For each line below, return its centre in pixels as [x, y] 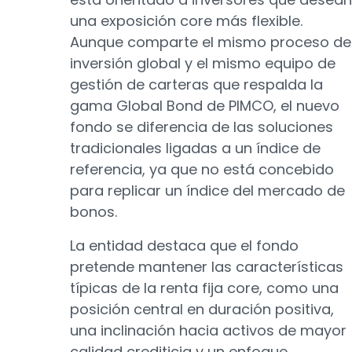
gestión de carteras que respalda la [196, 84]
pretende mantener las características [207, 267]
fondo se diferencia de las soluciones [202, 127]
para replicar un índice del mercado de [207, 191]
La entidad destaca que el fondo [184, 246]
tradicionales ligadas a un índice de [195, 148]
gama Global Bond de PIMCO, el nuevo [205, 106]
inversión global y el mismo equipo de [203, 63]
